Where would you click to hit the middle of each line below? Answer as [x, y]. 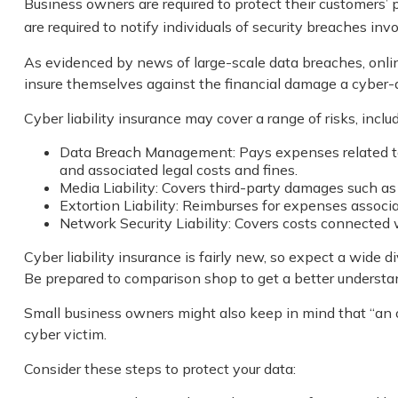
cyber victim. [65, 334]
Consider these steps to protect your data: [159, 368]
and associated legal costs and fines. [178, 169]
